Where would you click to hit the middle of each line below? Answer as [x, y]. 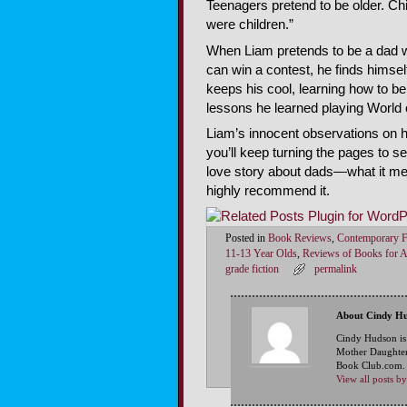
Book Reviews [300, 239]
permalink [335, 270]
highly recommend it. [268, 191]
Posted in [245, 239]
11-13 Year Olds [261, 254]
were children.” [250, 25]
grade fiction [252, 270]
